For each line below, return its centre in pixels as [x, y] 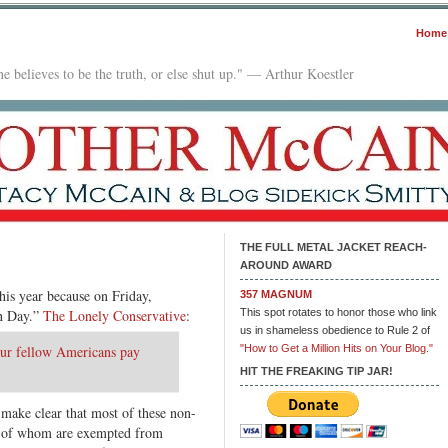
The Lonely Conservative [114, 315]
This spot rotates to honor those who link [338, 311]
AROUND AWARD [286, 264]
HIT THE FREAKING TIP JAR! [316, 370]
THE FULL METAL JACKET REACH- [333, 246]
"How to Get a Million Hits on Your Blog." [336, 347]
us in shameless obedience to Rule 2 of [335, 329]
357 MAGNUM [276, 293]
